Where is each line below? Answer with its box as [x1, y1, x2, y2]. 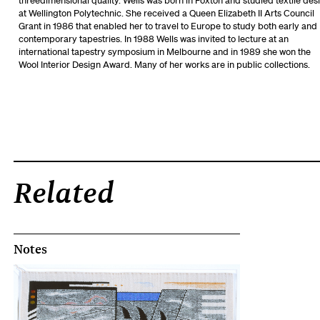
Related [14, 173, 115, 211]
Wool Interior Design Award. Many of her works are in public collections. [18, 58, 310, 71]
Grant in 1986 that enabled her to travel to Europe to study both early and [18, 19, 317, 32]
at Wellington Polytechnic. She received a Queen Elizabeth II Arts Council [18, 6, 314, 19]
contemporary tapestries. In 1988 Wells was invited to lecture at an [18, 32, 289, 45]
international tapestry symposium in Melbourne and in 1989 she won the [18, 45, 311, 58]
